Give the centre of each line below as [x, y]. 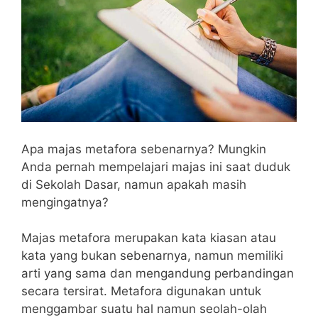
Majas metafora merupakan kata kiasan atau [149, 238]
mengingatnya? [65, 202]
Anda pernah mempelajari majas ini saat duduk [156, 166]
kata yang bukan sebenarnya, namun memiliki [152, 256]
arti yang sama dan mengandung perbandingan [158, 274]
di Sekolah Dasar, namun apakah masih [134, 184]
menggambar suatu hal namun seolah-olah [144, 309]
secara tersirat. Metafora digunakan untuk [141, 291]
